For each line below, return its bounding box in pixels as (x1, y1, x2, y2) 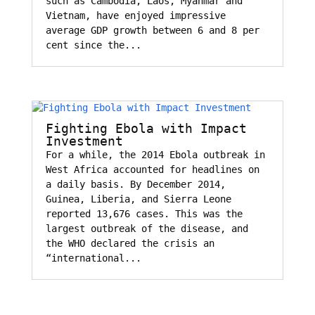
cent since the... (45, 39, 141, 51)
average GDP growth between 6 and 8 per (45, 25, 259, 36)
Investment (45, 134, 123, 148)
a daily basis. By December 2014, (45, 179, 226, 190)
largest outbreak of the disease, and (45, 223, 248, 234)
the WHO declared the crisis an (45, 238, 214, 249)
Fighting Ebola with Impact (45, 121, 247, 136)
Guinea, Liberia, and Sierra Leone (45, 193, 231, 205)
